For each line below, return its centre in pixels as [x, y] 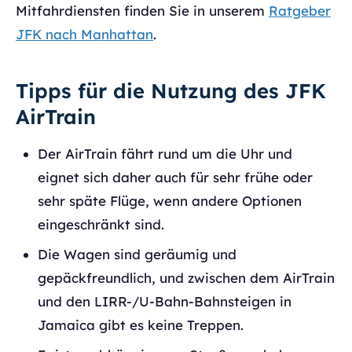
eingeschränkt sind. [101, 224]
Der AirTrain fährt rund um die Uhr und [165, 154]
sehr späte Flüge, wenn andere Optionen [170, 201]
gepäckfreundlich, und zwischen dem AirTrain [186, 278]
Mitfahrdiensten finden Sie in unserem [142, 11]
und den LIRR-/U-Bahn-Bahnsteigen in [165, 301]
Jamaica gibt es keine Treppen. [141, 325]
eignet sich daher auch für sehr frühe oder [175, 177]
